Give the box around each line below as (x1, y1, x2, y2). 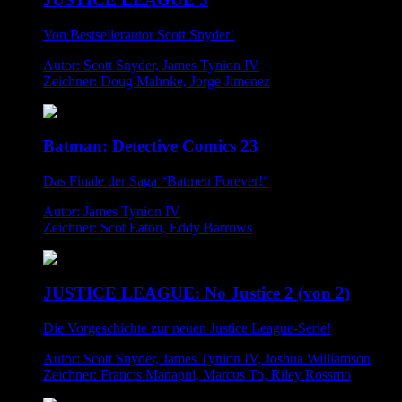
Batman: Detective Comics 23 (43, 136, 258, 156)
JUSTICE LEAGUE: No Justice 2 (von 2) (43, 283, 350, 302)
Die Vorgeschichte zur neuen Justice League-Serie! (43, 319, 331, 336)
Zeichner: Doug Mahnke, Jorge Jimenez (43, 73, 270, 89)
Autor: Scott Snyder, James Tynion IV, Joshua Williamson (43, 350, 371, 366)
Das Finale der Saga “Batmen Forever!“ (43, 173, 269, 189)
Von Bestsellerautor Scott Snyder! (43, 26, 234, 42)
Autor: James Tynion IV (43, 204, 180, 220)
